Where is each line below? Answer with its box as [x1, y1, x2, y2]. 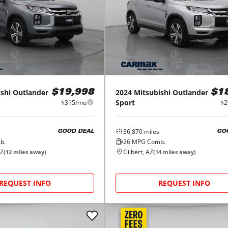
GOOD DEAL [57, 129, 94, 135]
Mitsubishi [133, 87, 170, 97]
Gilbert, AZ [123, 147, 153, 156]
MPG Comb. [130, 137, 165, 146]
